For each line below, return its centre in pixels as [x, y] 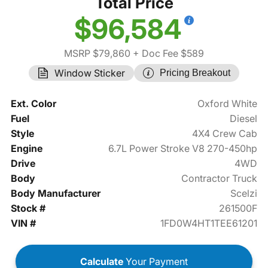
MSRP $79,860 [97, 54]
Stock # [28, 208]
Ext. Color [33, 104]
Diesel [244, 119]
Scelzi [244, 194]
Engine [26, 149]
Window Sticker [90, 73]
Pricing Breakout [195, 73]
